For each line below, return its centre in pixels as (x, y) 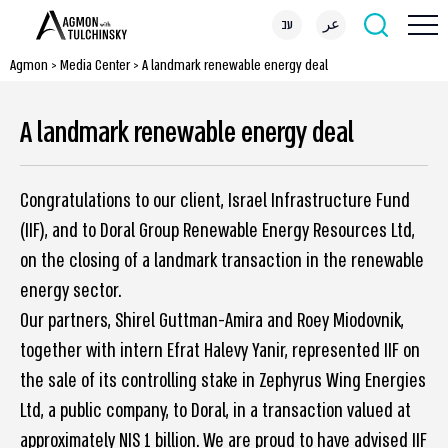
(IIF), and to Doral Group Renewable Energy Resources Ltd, (217, 231)
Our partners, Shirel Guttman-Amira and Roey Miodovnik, (212, 321)
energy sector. (70, 291)
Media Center (95, 65)
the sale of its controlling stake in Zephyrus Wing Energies (223, 381)
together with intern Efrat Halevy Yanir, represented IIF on (220, 351)
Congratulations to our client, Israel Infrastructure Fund (215, 201)
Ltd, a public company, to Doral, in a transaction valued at (215, 411)
